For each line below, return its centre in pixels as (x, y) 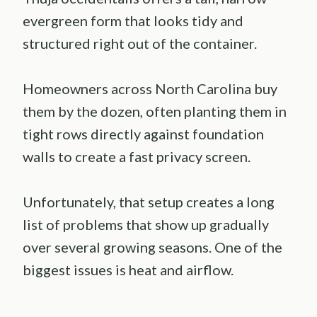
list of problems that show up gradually (146, 225)
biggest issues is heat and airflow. (128, 270)
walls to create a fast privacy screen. (137, 157)
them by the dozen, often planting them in (155, 111)
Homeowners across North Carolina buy (150, 89)
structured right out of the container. (140, 44)
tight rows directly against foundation (143, 134)
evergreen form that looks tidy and (133, 21)
